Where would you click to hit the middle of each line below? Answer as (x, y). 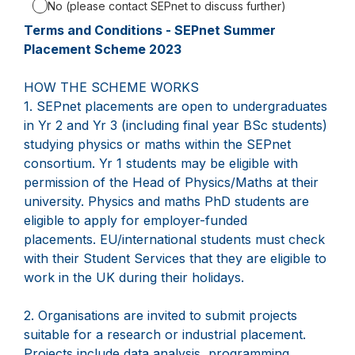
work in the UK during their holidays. (134, 278)
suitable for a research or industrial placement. (165, 335)
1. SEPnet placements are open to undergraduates (176, 107)
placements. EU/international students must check (174, 240)
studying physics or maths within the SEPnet (157, 145)
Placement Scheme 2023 (103, 50)
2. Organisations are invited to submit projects (160, 316)
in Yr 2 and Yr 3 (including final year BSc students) (176, 126)
